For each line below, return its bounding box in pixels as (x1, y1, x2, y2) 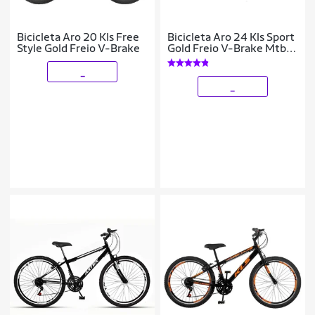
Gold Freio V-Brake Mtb (167, 41, 287, 56)
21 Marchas (167, 53, 226, 67)
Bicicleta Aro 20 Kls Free (17, 30, 140, 44)
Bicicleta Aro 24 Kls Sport (167, 30, 295, 44)
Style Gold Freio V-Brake (17, 41, 141, 56)
